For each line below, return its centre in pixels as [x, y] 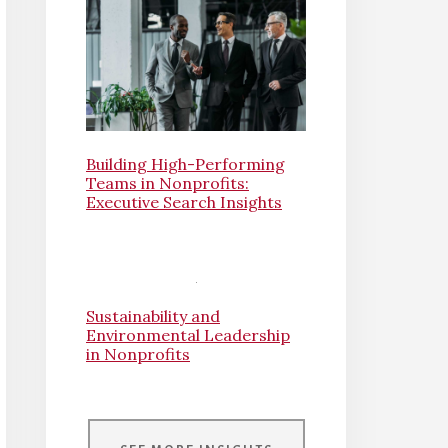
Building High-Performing [185, 164]
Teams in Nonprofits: [167, 183]
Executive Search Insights [184, 202]
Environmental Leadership [188, 335]
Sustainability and [153, 316]
